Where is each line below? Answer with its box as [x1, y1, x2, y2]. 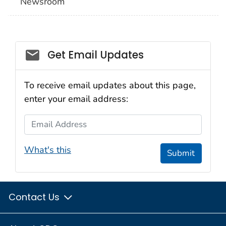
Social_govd [24, 45, 90, 60]
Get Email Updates [47, 47, 144, 62]
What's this [24, 143, 71, 156]
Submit [167, 147, 195, 159]
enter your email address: [24, 92, 128, 105]
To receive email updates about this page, [24, 79, 196, 91]
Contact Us [9, 190, 62, 203]
